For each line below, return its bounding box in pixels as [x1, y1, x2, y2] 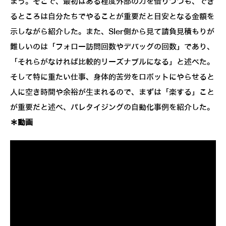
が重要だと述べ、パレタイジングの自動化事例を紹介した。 [10, 103, 214, 112]
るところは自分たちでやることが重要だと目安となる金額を [10, 13, 214, 21]
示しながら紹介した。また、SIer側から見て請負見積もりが [10, 28, 214, 36]
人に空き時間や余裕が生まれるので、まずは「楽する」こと [10, 88, 214, 97]
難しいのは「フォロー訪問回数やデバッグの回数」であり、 [10, 43, 214, 51]
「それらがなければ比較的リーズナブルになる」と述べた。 [10, 58, 214, 67]
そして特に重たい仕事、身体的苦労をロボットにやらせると [10, 73, 214, 82]
